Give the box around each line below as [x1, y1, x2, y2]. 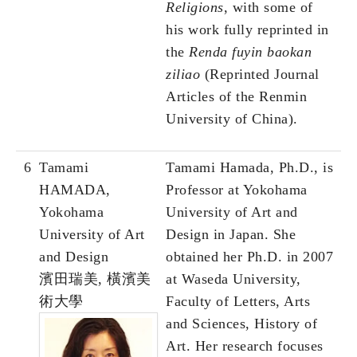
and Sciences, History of [166, 316, 317, 332]
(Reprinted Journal [200, 66, 320, 83]
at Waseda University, [166, 271, 301, 288]
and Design [39, 249, 108, 265]
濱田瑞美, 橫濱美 [39, 271, 151, 288]
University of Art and [166, 204, 298, 221]
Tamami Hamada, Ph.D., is [166, 159, 333, 176]
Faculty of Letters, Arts [166, 293, 310, 310]
